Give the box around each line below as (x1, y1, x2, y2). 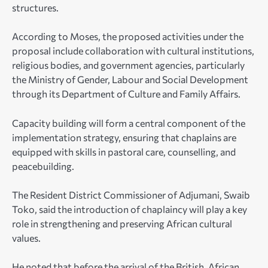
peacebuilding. (12, 160, 74, 172)
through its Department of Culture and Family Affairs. (12, 88, 240, 100)
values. (12, 232, 41, 243)
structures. (12, 2, 59, 14)
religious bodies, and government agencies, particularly (12, 59, 245, 71)
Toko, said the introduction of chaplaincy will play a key (12, 203, 247, 215)
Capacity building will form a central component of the (12, 117, 245, 129)
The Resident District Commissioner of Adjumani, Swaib (12, 188, 250, 200)
